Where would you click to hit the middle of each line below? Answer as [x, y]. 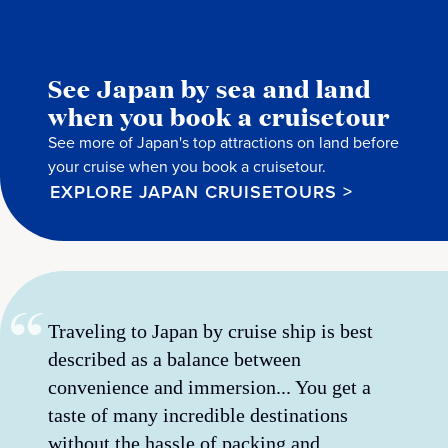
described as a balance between [174, 359]
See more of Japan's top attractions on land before [223, 141]
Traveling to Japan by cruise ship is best [210, 331]
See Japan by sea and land [209, 87]
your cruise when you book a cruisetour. [187, 165]
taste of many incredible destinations [198, 415]
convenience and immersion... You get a [209, 387]
